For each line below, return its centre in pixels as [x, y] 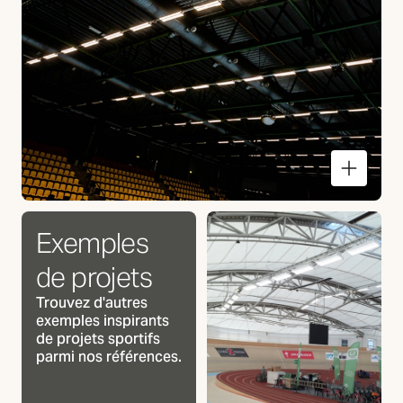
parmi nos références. [109, 357]
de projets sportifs [98, 339]
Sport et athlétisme [132, 218]
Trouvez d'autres [92, 303]
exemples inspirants [103, 321]
